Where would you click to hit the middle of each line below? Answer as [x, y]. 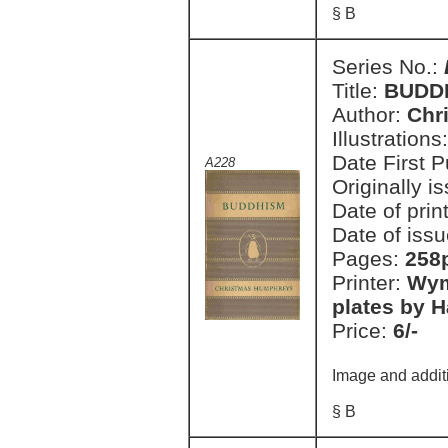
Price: [362, 330]
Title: [358, 90]
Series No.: [388, 66]
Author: [369, 114]
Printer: [369, 282]
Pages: [368, 258]
